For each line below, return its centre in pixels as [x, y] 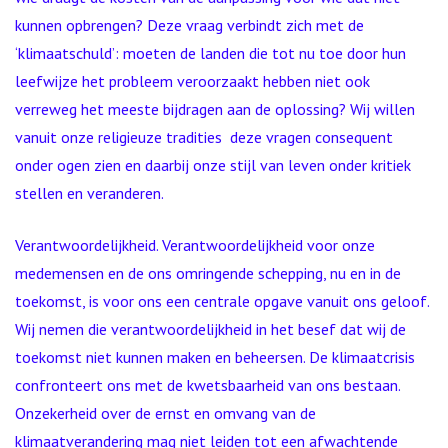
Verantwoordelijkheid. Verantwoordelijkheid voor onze [195, 245]
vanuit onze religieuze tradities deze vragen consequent [204, 137]
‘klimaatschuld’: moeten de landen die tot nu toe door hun [210, 53]
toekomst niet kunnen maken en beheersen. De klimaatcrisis [215, 357]
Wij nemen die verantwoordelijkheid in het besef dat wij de [210, 329]
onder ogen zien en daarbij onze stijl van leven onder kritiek [213, 165]
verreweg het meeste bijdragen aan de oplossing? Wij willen [215, 109]
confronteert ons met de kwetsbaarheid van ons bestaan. [207, 385]
